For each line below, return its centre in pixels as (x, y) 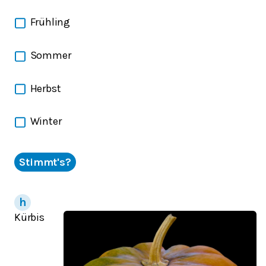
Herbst (45, 88)
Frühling (50, 22)
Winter (46, 121)
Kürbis (29, 218)
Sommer (50, 55)
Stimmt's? (45, 162)
